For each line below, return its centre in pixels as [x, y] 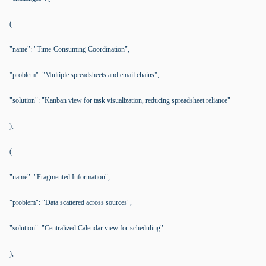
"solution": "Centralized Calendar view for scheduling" [86, 228]
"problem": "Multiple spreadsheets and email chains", [84, 75]
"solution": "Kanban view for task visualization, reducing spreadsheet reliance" [120, 100]
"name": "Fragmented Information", [60, 177]
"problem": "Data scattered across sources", [71, 202]
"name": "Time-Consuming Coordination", [69, 49]
